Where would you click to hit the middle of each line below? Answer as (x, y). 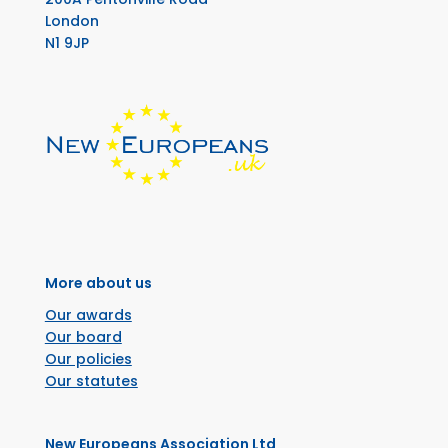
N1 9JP (66, 42)
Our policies (88, 359)
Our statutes (91, 381)
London (71, 20)
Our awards (88, 315)
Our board (83, 337)
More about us (98, 283)
